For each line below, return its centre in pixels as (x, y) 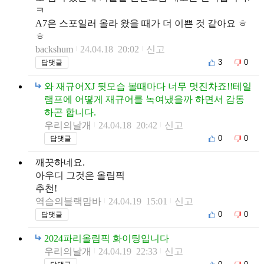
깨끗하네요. (60, 162)
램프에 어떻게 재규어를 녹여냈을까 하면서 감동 (144, 99)
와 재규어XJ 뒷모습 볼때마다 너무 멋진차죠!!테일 (148, 86)
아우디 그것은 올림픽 (80, 175)
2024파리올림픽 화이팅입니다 (107, 238)
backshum (54, 49)
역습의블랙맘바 (68, 201)
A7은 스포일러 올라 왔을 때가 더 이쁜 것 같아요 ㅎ (141, 23)
